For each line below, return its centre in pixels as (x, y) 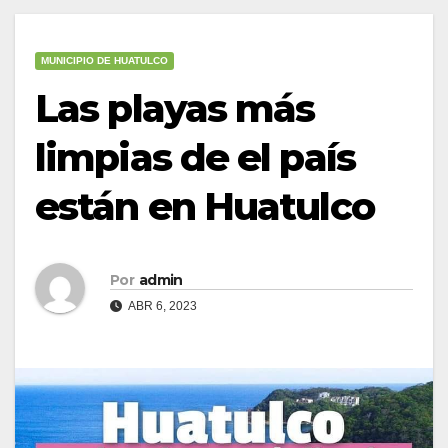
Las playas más (175, 108)
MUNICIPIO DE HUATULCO (104, 60)
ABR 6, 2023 (161, 305)
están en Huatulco (204, 206)
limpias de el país (195, 157)
